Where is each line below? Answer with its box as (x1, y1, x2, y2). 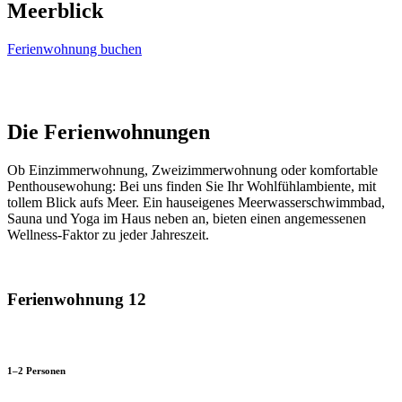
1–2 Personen (7, 365, 66, 377)
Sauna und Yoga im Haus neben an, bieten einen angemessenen (7, 210, 366, 226)
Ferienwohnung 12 (7, 290, 146, 310)
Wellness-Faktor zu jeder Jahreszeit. (7, 226, 209, 242)
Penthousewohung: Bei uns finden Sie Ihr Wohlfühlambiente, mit (7, 178, 376, 194)
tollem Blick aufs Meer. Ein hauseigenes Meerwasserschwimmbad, (7, 194, 385, 210)
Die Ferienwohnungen (7, 119, 210, 144)
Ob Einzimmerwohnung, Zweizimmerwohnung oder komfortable (7, 162, 378, 178)
